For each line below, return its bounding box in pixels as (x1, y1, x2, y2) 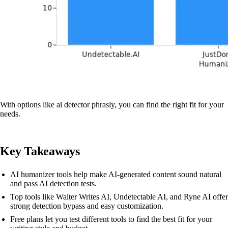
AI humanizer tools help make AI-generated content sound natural (10, 170, 221, 179)
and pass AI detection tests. (10, 179, 97, 188)
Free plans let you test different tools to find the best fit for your (10, 215, 212, 223)
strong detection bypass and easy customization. (10, 202, 163, 210)
